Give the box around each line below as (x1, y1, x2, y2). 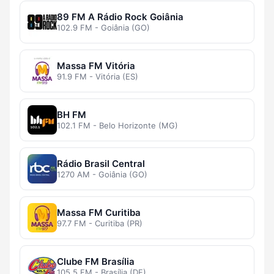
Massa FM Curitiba (57, 207, 141, 219)
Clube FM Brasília (57, 256, 135, 268)
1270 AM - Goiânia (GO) (57, 169, 147, 180)
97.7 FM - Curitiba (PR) (57, 218, 143, 229)
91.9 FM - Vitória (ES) (57, 72, 138, 82)
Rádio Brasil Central (57, 158, 145, 170)
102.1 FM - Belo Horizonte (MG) (57, 120, 178, 131)
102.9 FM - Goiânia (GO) (57, 23, 150, 33)
